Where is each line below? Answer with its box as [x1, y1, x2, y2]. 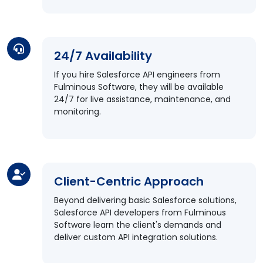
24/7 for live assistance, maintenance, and [54, 93, 231, 105]
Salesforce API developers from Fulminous [54, 207, 226, 218]
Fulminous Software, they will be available [54, 81, 224, 93]
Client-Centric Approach [54, 173, 204, 190]
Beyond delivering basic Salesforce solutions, [54, 194, 237, 206]
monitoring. [54, 106, 101, 117]
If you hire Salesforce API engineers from [54, 69, 220, 80]
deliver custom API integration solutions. [54, 231, 218, 243]
